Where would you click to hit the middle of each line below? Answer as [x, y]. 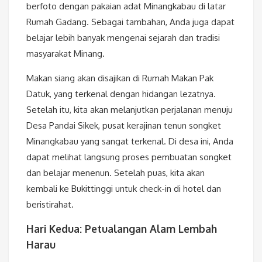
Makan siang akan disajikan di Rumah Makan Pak [120, 78]
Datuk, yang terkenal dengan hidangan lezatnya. [121, 94]
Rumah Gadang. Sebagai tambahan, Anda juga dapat [130, 22]
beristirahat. [50, 204]
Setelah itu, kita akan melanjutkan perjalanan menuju [130, 109]
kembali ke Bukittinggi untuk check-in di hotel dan [124, 188]
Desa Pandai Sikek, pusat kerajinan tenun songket [124, 125]
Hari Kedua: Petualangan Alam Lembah [122, 228]
